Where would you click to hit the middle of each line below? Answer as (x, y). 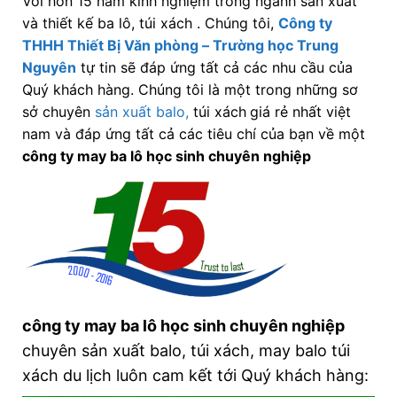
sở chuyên (58, 112)
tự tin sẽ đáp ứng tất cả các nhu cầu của (214, 68)
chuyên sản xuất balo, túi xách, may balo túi (186, 351)
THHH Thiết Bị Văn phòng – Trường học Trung (180, 46)
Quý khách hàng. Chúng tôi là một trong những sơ (190, 90)
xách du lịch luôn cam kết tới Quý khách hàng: (195, 376)
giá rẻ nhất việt (300, 112)
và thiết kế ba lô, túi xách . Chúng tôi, (150, 23)
